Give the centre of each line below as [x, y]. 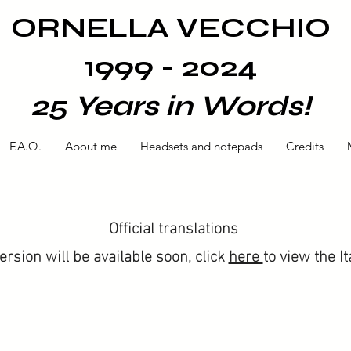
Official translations [173, 226]
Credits [305, 146]
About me [91, 146]
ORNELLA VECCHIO [170, 28]
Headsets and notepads [201, 146]
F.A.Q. [25, 146]
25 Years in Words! [170, 106]
